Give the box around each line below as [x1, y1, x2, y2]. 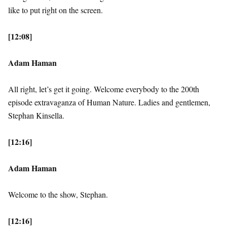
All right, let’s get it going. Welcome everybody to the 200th [8, 84, 199, 95]
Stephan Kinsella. [8, 110, 64, 121]
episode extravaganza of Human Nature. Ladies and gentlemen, [8, 97, 210, 108]
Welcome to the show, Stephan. [8, 189, 108, 200]
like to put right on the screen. [8, 5, 103, 16]
